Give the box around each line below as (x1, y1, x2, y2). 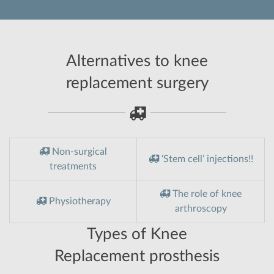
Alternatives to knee (66, 53, 208, 70)
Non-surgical (50, 147, 107, 157)
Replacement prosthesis (54, 248, 220, 265)
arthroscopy (174, 204, 227, 214)
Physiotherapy (46, 196, 111, 207)
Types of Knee (87, 226, 187, 243)
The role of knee (170, 189, 242, 199)
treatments (50, 161, 97, 172)
